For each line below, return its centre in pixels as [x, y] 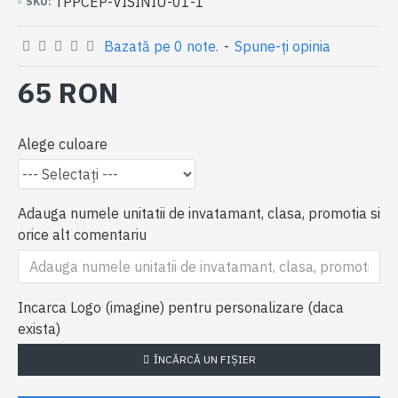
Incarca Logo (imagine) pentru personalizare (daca [181, 307]
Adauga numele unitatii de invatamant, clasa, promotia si [199, 213]
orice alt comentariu [82, 235]
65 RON [68, 92]
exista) [39, 329]
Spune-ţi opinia [283, 46]
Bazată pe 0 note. [161, 46]
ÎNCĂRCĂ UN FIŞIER [204, 359]
